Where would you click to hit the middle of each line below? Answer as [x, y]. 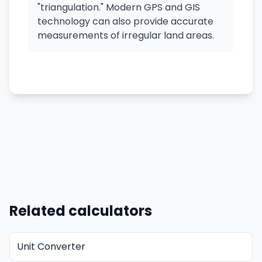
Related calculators [81, 211]
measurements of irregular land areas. [126, 35]
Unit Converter [51, 247]
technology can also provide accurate [125, 21]
